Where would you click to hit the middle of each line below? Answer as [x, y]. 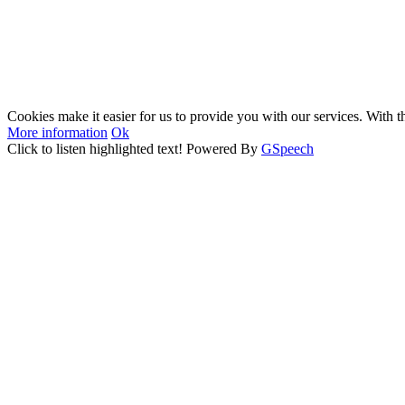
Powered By [224, 149]
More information [57, 132]
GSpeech [287, 149]
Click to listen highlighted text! [95, 149]
